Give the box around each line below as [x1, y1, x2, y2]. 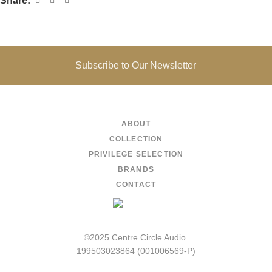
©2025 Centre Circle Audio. [84, 233, 188, 243]
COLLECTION [109, 134, 163, 143]
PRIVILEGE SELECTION [88, 149, 184, 158]
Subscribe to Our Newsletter [75, 59, 197, 70]
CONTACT [115, 180, 157, 189]
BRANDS [117, 165, 155, 174]
